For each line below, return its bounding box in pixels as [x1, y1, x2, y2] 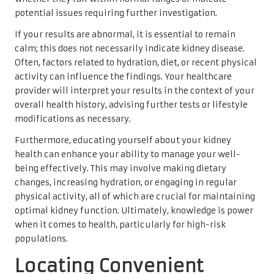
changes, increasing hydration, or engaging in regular [15, 177, 237, 188]
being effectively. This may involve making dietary [15, 163, 226, 174]
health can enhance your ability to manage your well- [15, 149, 240, 160]
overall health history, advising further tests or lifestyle [15, 99, 248, 110]
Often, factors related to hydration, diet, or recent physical [15, 57, 257, 68]
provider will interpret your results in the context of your [15, 85, 254, 96]
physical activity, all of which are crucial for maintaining [15, 191, 255, 202]
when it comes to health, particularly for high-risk [15, 219, 226, 230]
